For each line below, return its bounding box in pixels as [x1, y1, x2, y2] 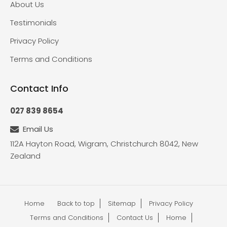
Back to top [57, 199, 95, 209]
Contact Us [117, 213, 153, 223]
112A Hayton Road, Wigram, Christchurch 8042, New [10, 138, 198, 149]
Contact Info [10, 82, 68, 95]
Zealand [10, 150, 41, 162]
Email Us [23, 124, 53, 135]
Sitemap [107, 199, 136, 209]
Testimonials [10, 17, 57, 28]
